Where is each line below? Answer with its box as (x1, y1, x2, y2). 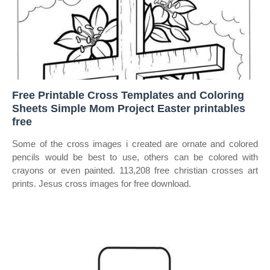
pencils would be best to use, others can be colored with (12, 152, 258, 162)
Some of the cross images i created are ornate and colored (12, 139, 258, 149)
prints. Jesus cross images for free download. (12, 178, 191, 189)
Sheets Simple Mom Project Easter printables (12, 102, 245, 115)
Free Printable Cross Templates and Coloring (12, 89, 244, 101)
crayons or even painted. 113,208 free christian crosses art (12, 165, 258, 175)
